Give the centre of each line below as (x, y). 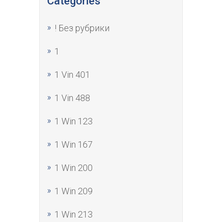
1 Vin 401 (72, 75)
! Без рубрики (82, 28)
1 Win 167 (74, 144)
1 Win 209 (74, 191)
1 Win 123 (74, 121)
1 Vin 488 (72, 98)
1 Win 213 (74, 214)
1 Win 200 (74, 168)
